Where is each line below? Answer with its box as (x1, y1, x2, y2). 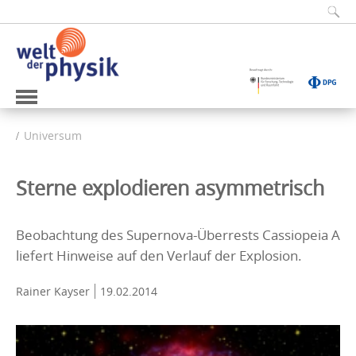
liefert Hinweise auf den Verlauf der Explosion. (16, 246, 302, 265)
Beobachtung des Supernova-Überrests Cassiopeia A (16, 225, 340, 244)
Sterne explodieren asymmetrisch (16, 174, 324, 201)
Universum (24, 127, 82, 143)
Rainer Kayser (16, 283, 90, 299)
